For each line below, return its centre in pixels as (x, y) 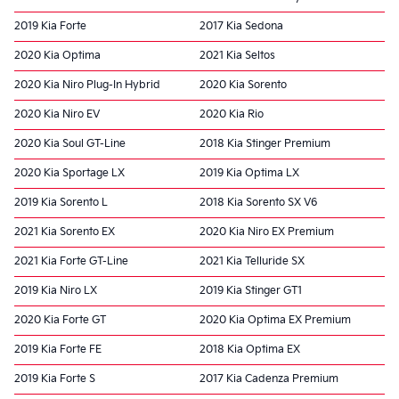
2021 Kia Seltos (237, 55)
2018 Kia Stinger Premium (265, 143)
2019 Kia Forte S (55, 379)
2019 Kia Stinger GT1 (251, 290)
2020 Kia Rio (232, 114)
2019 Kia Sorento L (61, 202)
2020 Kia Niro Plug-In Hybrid (87, 85)
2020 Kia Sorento (243, 85)
